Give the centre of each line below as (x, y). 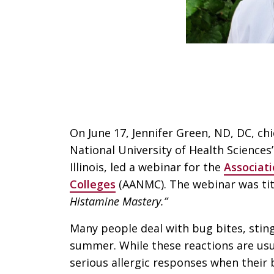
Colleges (93, 184)
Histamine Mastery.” (119, 201)
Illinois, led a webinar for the (147, 167)
